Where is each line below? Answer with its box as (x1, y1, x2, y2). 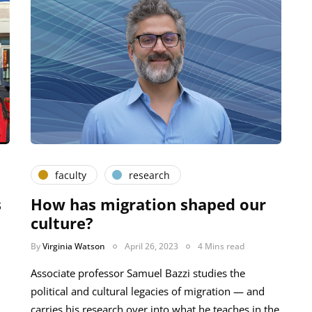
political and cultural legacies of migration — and (31, 284, 265, 299)
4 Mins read (198, 240, 244, 253)
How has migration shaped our (31, 194, 266, 215)
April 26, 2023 (125, 240, 178, 253)
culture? (31, 212, 93, 234)
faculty (55, 168, 86, 182)
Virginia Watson (42, 240, 105, 253)
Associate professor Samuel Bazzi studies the (31, 266, 245, 281)
